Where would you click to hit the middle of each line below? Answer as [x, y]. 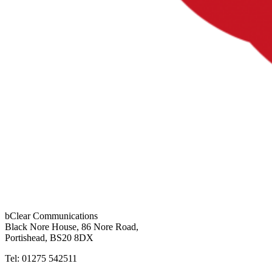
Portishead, [26, 238]
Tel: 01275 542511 [41, 259]
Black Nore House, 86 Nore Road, [72, 227]
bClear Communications [51, 216]
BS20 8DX [72, 238]
